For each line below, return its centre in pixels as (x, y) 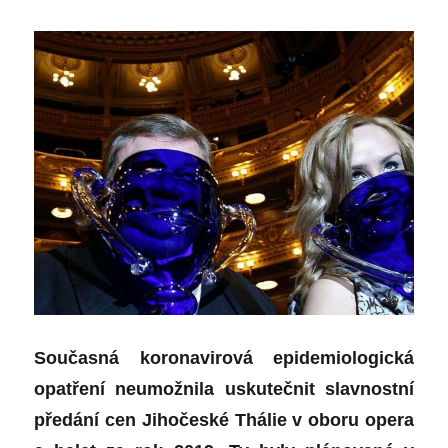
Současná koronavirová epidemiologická (224, 358)
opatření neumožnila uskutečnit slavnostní (224, 389)
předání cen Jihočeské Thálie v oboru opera (224, 420)
